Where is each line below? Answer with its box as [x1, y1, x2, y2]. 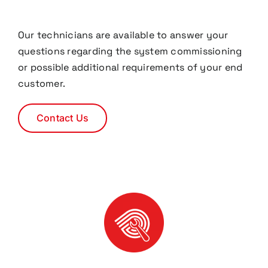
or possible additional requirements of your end [17, 61, 243, 74]
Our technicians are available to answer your [17, 29, 229, 41]
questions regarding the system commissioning [17, 45, 242, 57]
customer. [17, 77, 66, 90]
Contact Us [36, 112, 89, 124]
